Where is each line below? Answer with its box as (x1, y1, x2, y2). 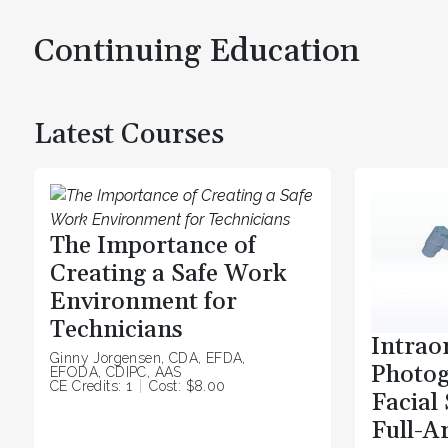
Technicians (50, 314, 183, 345)
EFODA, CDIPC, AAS (50, 364, 182, 381)
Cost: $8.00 (149, 378, 226, 395)
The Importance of (50, 230, 256, 261)
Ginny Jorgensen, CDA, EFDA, (50, 350, 246, 367)
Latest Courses (34, 116, 224, 153)
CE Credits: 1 (50, 378, 133, 395)
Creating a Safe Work (50, 258, 287, 289)
